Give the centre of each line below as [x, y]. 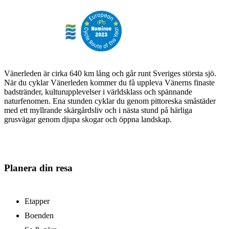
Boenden [39, 215]
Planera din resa [38, 168]
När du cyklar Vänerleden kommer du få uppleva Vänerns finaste [109, 83]
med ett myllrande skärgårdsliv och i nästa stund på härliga [98, 110]
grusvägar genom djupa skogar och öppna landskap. [88, 120]
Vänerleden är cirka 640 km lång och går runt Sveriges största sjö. [110, 74]
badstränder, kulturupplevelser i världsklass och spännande [98, 92]
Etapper [37, 201]
